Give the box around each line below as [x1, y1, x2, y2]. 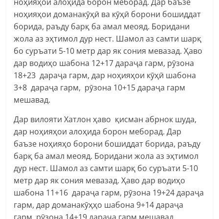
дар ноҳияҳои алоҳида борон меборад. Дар [14, 126, 182, 137]
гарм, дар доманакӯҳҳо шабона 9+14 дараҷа [14, 199, 184, 210]
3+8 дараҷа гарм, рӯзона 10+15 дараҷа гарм [14, 82, 186, 93]
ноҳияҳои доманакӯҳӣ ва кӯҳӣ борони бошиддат [14, 8, 201, 20]
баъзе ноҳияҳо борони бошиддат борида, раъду [14, 138, 201, 149]
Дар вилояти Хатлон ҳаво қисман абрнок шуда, [14, 113, 197, 125]
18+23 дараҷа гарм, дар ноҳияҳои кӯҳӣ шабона [14, 69, 197, 81]
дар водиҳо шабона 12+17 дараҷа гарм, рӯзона [14, 57, 195, 68]
